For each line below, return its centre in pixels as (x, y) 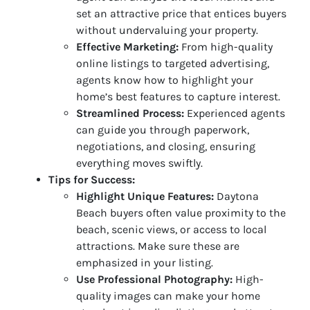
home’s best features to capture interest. (178, 96)
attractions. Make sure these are (158, 246)
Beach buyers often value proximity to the (181, 212)
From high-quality (226, 46)
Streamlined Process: (130, 113)
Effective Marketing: (127, 46)
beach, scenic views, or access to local (171, 229)
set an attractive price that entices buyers (181, 13)
